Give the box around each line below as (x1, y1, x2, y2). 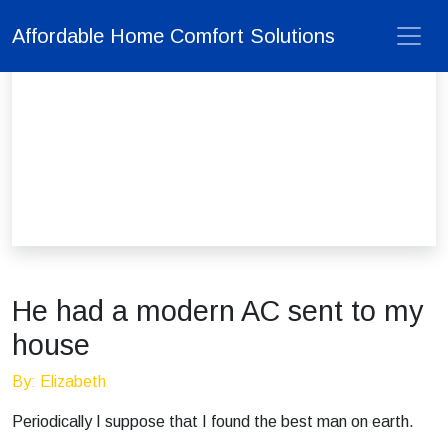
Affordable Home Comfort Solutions (12, 25, 335, 47)
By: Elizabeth (12, 373, 106, 390)
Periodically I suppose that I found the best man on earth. (12, 413, 414, 430)
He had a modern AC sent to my (12, 295, 423, 327)
